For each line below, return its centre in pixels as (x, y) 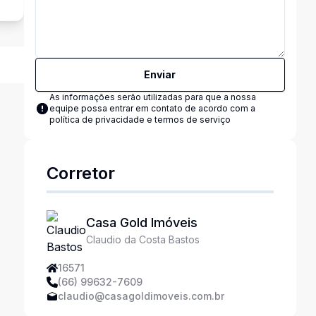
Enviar (160, 74)
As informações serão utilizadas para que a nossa (152, 97)
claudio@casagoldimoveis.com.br (141, 296)
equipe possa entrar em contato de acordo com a (152, 108)
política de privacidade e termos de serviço (140, 120)
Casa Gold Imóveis (141, 223)
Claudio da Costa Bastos (142, 239)
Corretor (80, 173)
